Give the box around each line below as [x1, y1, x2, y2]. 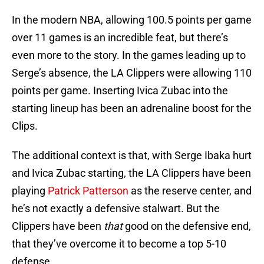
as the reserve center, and [128, 184, 252, 197]
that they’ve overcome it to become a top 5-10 [12, 237, 226, 250]
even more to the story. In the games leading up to [12, 49, 246, 62]
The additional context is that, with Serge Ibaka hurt [12, 149, 252, 162]
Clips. [12, 120, 38, 133]
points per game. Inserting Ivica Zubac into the [12, 84, 228, 97]
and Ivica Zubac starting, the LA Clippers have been [12, 167, 251, 180]
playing [12, 184, 48, 197]
